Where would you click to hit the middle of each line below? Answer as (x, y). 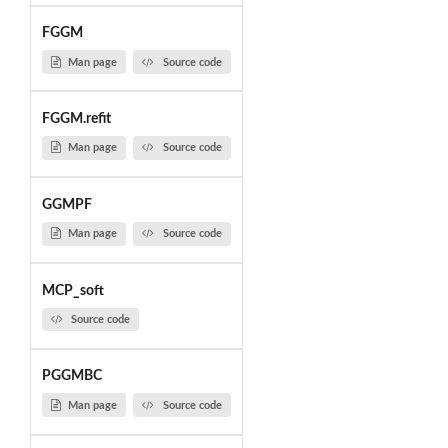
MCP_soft (72, 290)
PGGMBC (71, 376)
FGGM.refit (76, 118)
